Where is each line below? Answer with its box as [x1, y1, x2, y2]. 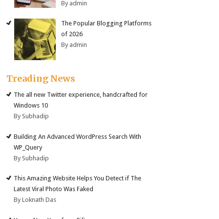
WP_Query [14, 143, 43, 151]
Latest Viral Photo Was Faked [14, 185, 94, 193]
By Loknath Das [14, 196, 57, 204]
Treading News [6, 73, 76, 85]
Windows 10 [14, 102, 48, 109]
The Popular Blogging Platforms [61, 20, 152, 27]
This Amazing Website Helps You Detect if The [14, 175, 142, 182]
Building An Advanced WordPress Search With [14, 132, 142, 140]
